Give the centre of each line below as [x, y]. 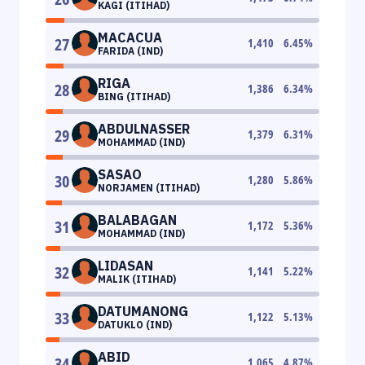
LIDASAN [125, 265]
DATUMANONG [143, 311]
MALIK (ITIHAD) [137, 279]
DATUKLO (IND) [135, 324]
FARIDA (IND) [130, 51]
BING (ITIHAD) [134, 96]
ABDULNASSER [144, 128]
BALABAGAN [137, 220]
